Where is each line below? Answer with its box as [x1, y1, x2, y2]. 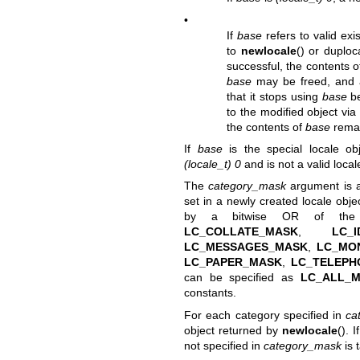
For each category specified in [183, 308, 346, 321]
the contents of [227, 120, 306, 133]
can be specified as [183, 271, 301, 284]
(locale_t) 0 [183, 157, 241, 171]
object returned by [183, 323, 282, 337]
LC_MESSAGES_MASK [183, 240, 308, 254]
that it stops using [227, 89, 322, 103]
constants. [183, 286, 236, 300]
